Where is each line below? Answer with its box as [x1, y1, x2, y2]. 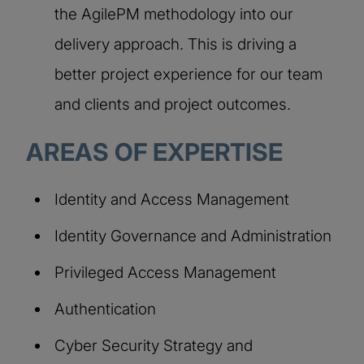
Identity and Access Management [54, 189, 289, 209]
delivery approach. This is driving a [54, 34, 297, 54]
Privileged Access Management [54, 262, 276, 282]
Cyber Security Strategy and [54, 336, 253, 355]
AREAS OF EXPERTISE [26, 136, 283, 167]
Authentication [54, 299, 156, 318]
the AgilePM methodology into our [54, 4, 293, 24]
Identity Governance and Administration [54, 226, 331, 245]
